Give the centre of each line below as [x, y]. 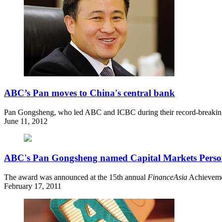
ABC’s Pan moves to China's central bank [89, 93]
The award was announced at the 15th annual [76, 177]
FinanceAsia [167, 177]
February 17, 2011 [33, 186]
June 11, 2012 [26, 121]
